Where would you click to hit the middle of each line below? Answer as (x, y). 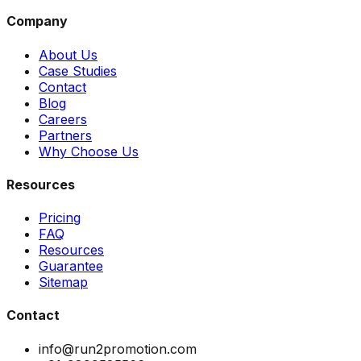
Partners (65, 135)
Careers (63, 119)
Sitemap (63, 282)
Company (37, 21)
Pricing (60, 218)
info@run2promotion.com (118, 349)
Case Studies (78, 71)
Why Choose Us (89, 151)
